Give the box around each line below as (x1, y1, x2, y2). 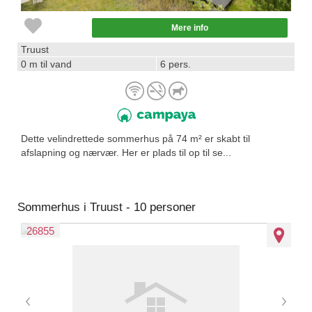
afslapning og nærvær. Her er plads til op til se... (21, 147, 231, 158)
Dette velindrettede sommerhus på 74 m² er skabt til (21, 133, 250, 144)
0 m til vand (21, 58, 72, 70)
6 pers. (160, 58, 191, 70)
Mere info (171, 23, 208, 33)
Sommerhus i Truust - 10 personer (17, 201, 196, 214)
